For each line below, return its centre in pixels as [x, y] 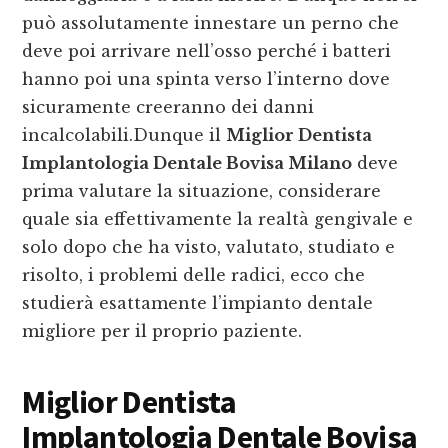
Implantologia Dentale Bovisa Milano [187, 163]
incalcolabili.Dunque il [124, 135]
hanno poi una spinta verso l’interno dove [206, 79]
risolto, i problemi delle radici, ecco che [194, 275]
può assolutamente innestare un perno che [211, 23]
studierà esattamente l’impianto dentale [198, 303]
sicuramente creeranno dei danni [168, 107]
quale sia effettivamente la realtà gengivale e [218, 219]
